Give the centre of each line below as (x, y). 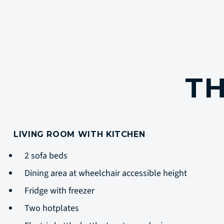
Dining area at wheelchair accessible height (107, 173)
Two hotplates (53, 208)
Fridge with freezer (60, 191)
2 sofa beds (48, 156)
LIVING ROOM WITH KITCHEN (79, 134)
